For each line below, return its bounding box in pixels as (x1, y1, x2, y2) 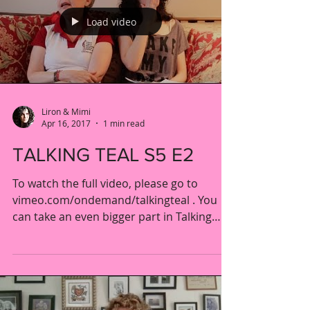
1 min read (103, 118, 145, 129)
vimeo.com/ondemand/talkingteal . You (12, 192, 217, 208)
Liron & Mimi (42, 105, 91, 117)
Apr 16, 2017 (42, 118, 91, 129)
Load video (86, 15, 136, 28)
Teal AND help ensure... (12, 226, 133, 241)
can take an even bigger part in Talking (12, 209, 212, 224)
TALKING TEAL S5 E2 (12, 144, 194, 165)
